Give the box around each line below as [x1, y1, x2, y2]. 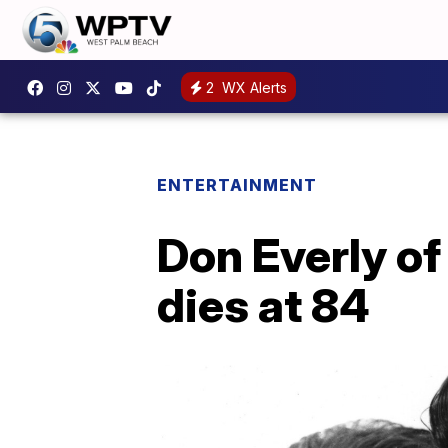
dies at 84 [157, 277, 370, 333]
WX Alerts [218, 78, 287, 96]
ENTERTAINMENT [157, 175, 317, 195]
